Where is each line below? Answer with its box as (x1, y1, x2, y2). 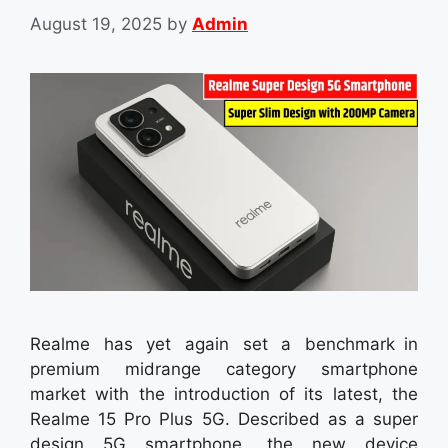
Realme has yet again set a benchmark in (30, 334, 418, 355)
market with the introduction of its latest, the (30, 384, 418, 405)
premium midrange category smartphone (30, 359, 418, 380)
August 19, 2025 (30, 13, 162, 34)
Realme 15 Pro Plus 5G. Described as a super (30, 409, 418, 430)
